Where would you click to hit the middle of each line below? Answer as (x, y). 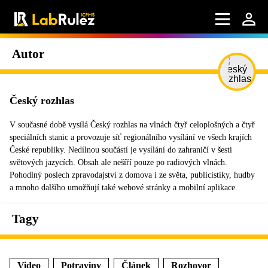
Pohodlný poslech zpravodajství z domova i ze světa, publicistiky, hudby (132, 175)
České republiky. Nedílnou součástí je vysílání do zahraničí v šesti (121, 150)
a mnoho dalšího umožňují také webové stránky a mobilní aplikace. (124, 188)
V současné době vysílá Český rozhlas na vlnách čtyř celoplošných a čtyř (132, 125)
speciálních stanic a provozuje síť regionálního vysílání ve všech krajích (131, 137)
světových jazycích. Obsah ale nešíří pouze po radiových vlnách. (118, 162)
